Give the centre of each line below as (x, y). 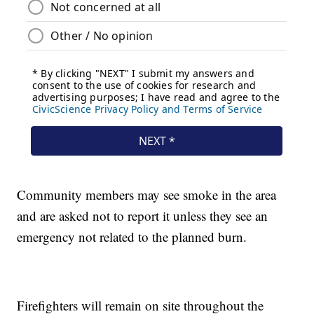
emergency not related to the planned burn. (132, 237)
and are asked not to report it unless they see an (143, 216)
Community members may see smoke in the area (147, 195)
